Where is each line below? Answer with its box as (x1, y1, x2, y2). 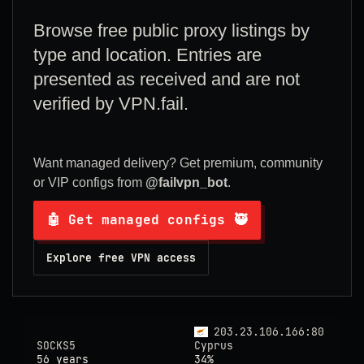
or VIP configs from (33, 175, 145, 189)
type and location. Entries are (33, 45, 262, 65)
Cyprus (194, 339, 233, 353)
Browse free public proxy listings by (33, 20, 310, 41)
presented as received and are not (33, 69, 300, 89)
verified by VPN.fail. (33, 93, 188, 114)
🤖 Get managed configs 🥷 (47, 211, 247, 228)
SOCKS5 (37, 339, 76, 353)
